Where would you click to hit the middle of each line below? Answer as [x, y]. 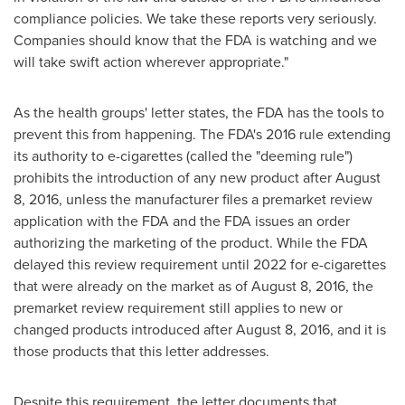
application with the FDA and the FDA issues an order [182, 221]
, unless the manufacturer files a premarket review [216, 199]
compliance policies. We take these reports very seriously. [195, 19]
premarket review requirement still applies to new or [178, 308]
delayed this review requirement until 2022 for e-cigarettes [200, 264]
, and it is [358, 330]
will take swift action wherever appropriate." [151, 62]
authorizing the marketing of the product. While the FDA [191, 243]
